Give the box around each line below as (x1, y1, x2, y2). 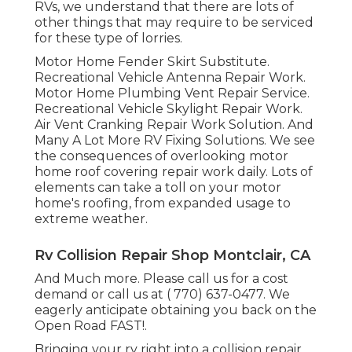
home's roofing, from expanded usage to (35, 195, 291, 211)
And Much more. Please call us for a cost (35, 270, 288, 286)
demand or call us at (35, 286, 167, 302)
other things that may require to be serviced (35, 14, 313, 30)
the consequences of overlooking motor (35, 148, 288, 163)
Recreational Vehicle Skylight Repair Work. (35, 101, 302, 116)
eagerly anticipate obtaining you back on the (35, 302, 317, 317)
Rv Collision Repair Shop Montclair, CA (35, 246, 310, 264)
